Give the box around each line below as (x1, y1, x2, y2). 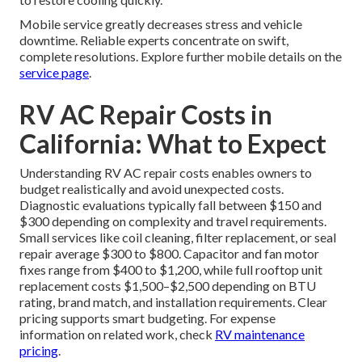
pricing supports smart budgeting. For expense (19, 309, 276, 326)
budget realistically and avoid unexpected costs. (19, 180, 284, 196)
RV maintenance (215, 326, 305, 342)
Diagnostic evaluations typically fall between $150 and (19, 196, 322, 213)
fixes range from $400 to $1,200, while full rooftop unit (19, 261, 322, 277)
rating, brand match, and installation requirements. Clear (19, 293, 327, 309)
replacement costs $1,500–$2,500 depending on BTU (19, 277, 316, 293)
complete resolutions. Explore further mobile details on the (19, 48, 342, 64)
